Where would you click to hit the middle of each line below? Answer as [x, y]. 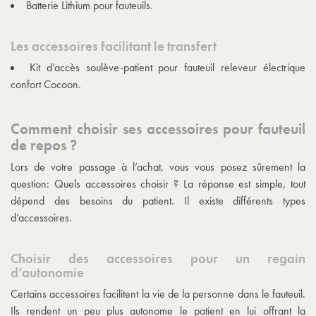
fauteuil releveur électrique [245, 67]
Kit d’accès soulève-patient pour [107, 67]
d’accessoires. [41, 217]
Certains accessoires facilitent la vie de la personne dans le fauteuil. [158, 293]
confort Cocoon [44, 84]
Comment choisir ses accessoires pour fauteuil [158, 128]
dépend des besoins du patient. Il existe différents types [158, 200]
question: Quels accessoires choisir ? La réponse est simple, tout [158, 183]
